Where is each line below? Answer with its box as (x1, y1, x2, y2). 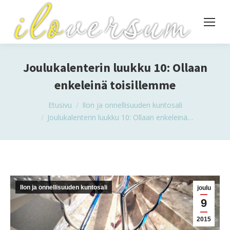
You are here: (10, 95, 64, 108)
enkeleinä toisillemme (54, 77, 176, 93)
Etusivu (48, 100, 72, 110)
